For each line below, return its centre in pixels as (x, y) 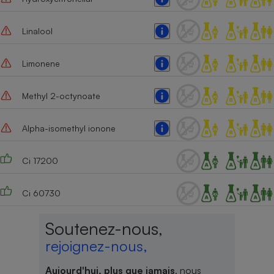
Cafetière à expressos (209, 20)
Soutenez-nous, (104, 228)
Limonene (41, 64)
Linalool (37, 31)
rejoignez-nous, (96, 246)
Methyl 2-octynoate (61, 96)
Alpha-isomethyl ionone (68, 128)
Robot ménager (209, 143)
